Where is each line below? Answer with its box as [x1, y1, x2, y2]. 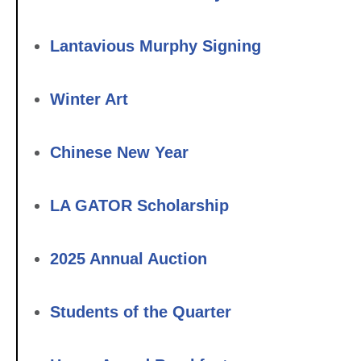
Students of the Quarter [50, 302, 231, 321]
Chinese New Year [50, 143, 189, 161]
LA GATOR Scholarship [50, 196, 229, 214]
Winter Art [50, 89, 128, 108]
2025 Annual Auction [50, 249, 207, 268]
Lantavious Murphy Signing [50, 36, 261, 55]
